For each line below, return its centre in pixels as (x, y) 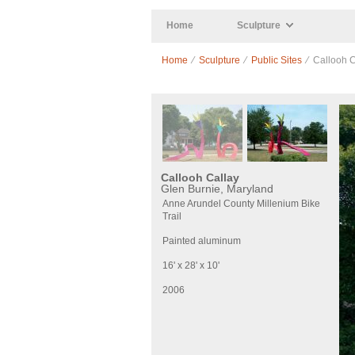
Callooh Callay (200, 177)
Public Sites (277, 60)
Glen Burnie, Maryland (217, 189)
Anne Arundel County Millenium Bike (241, 204)
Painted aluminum (202, 241)
